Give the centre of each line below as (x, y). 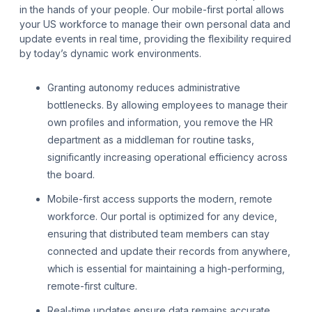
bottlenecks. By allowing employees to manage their (167, 105)
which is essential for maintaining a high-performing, (166, 269)
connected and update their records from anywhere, (169, 251)
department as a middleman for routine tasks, (151, 140)
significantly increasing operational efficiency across (167, 157)
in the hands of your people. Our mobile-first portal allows (152, 10)
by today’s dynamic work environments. (110, 54)
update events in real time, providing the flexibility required (155, 39)
